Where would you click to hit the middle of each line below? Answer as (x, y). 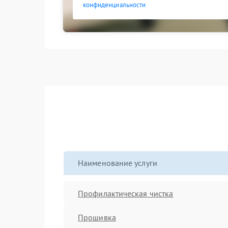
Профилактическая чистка (126, 193)
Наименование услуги (118, 163)
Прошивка (97, 217)
